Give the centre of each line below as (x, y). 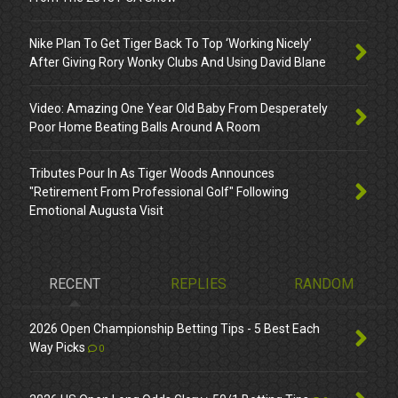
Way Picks (58, 347)
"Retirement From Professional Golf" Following (159, 192)
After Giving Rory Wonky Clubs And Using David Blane (178, 63)
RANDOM (323, 283)
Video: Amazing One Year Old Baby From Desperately (179, 109)
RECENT (74, 283)
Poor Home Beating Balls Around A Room (145, 127)
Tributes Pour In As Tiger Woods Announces (152, 174)
